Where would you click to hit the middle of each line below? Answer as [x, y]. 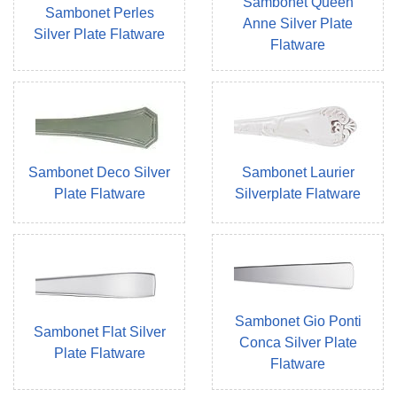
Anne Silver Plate [298, 24]
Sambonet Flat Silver [99, 332]
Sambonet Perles [99, 13]
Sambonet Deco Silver [99, 173]
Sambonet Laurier [298, 173]
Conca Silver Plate [298, 343]
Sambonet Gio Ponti [298, 322]
